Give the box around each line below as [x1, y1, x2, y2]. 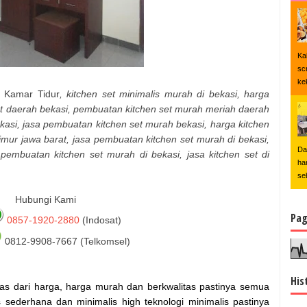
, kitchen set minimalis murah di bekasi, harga [59, 88, 270, 99]
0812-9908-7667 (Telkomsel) [1, 235, 130, 247]
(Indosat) [79, 214, 121, 225]
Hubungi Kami [15, 193, 76, 205]
